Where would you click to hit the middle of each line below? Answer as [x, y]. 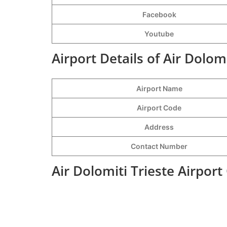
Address [159, 127]
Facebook [159, 14]
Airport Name [159, 88]
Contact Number [159, 146]
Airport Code [159, 107]
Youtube [159, 33]
